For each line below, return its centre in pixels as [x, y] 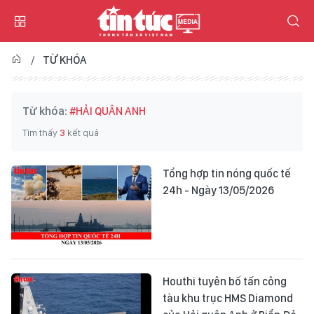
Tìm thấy [41, 132]
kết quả [82, 132]
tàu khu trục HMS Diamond [228, 298]
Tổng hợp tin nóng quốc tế [227, 173]
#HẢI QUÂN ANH [108, 111]
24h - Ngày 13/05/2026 [218, 190]
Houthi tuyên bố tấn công [225, 281]
